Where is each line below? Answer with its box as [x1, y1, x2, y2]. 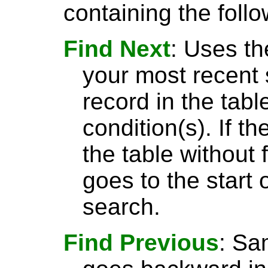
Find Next [63, 36, 170, 62]
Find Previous [63, 230, 219, 255]
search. [83, 194, 160, 220]
